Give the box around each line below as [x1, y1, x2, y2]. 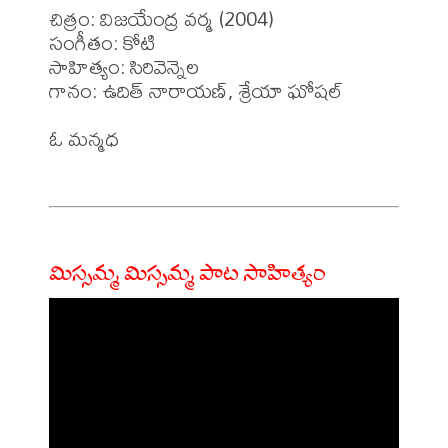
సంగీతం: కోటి [49, 21, 156, 63]
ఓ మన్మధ [49, 117, 119, 159]
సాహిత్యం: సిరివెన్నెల [49, 45, 204, 87]
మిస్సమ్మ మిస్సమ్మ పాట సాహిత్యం [49, 248, 326, 300]
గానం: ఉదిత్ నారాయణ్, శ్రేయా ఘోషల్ [49, 69, 343, 111]
